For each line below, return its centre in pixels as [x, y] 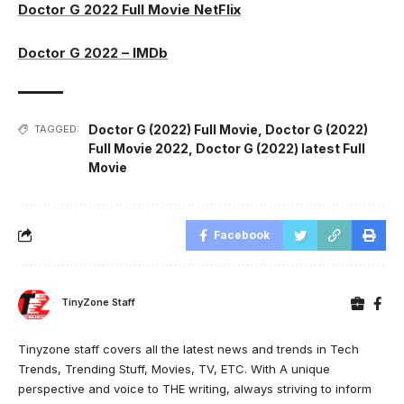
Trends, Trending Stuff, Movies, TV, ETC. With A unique [174, 368]
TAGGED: [57, 129]
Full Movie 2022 [138, 148]
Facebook [242, 234]
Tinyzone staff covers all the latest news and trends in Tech [188, 349]
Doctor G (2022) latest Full [280, 148]
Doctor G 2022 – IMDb [93, 52]
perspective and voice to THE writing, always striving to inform [195, 388]
